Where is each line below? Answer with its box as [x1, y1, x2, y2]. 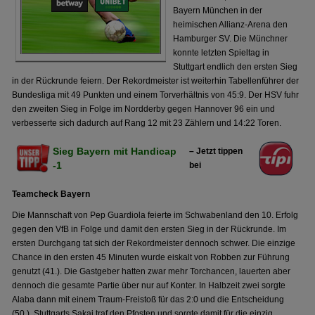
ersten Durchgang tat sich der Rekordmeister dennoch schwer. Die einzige [12, 238, 296, 248]
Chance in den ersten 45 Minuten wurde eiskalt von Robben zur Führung [12, 252, 290, 262]
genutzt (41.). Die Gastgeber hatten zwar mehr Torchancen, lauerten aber [12, 266, 291, 276]
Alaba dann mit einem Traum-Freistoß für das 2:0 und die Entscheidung [12, 295, 285, 304]
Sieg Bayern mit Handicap [53, 146, 177, 157]
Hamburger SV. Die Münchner [173, 34, 288, 44]
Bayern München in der [173, 6, 263, 15]
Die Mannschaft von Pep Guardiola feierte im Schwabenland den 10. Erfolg [12, 210, 299, 220]
